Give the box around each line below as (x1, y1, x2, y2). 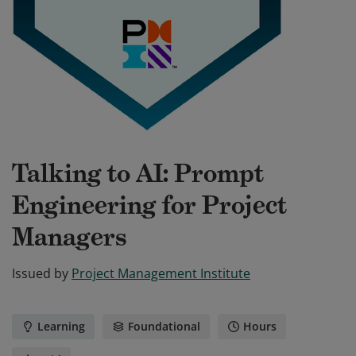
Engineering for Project (12, 189, 287, 221)
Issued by (12, 265, 68, 282)
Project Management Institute (72, 265, 250, 282)
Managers (12, 221, 127, 253)
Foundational (128, 319, 200, 334)
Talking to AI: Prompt (12, 157, 264, 189)
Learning (37, 319, 85, 334)
